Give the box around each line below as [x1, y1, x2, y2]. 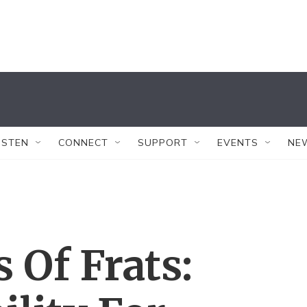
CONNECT [58, 136, 108, 149]
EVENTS [217, 136, 258, 149]
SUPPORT [138, 136, 188, 149]
